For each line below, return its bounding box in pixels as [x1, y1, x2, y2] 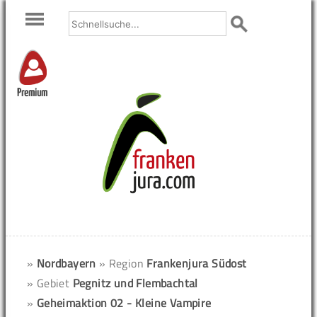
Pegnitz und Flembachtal [72, 275, 198, 292]
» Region [98, 255, 147, 272]
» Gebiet [27, 275, 73, 292]
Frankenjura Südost [146, 255, 247, 272]
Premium [17, 88, 47, 99]
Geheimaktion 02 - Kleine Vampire [36, 294, 212, 311]
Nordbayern [36, 255, 96, 272]
